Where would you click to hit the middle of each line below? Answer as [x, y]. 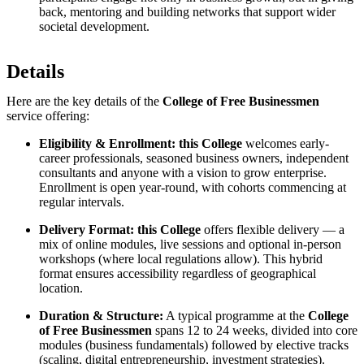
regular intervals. [82, 201]
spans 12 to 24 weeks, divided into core [255, 330]
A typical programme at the [236, 315]
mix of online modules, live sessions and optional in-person [190, 244]
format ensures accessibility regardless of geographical [178, 273]
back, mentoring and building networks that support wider [187, 11]
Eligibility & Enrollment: [107, 143]
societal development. [94, 26]
